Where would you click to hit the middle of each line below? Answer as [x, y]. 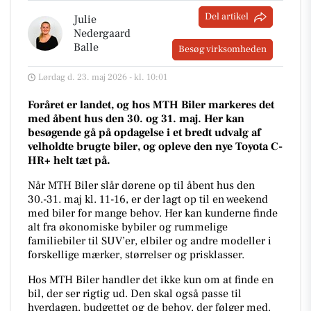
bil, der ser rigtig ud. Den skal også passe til [135, 294]
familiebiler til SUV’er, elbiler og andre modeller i [150, 241]
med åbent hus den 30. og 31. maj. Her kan [136, 119]
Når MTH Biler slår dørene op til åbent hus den [141, 185]
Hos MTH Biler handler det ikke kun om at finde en [151, 280]
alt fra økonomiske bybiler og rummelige [128, 227]
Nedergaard [102, 33]
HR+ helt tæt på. [69, 160]
